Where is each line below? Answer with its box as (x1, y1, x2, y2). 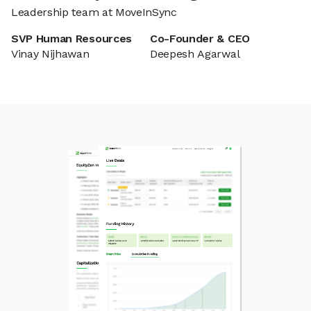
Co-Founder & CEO (150, 32, 250, 45)
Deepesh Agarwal (150, 47, 240, 60)
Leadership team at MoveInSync (11, 6, 177, 19)
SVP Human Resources (11, 32, 132, 45)
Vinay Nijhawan (11, 47, 90, 60)
